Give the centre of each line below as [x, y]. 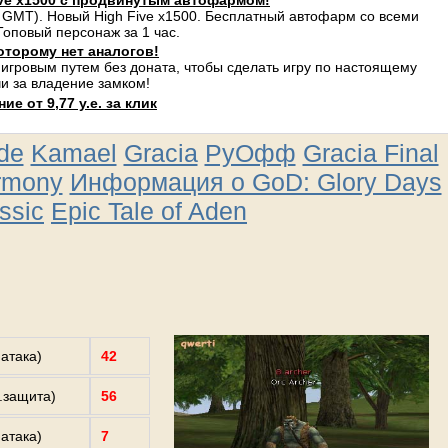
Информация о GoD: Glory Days [255, 182]
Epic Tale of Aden [149, 211]
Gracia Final [370, 153]
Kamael [73, 153]
